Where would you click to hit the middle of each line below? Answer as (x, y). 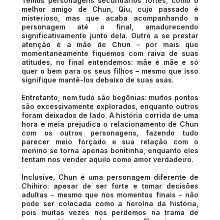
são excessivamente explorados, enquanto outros (110, 106)
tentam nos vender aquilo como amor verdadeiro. (108, 159)
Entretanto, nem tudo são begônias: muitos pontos (110, 97)
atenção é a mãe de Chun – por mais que (110, 44)
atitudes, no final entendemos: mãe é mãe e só (110, 62)
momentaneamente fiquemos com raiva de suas (110, 53)
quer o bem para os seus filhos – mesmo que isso (110, 71)
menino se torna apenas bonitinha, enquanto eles (110, 150)
